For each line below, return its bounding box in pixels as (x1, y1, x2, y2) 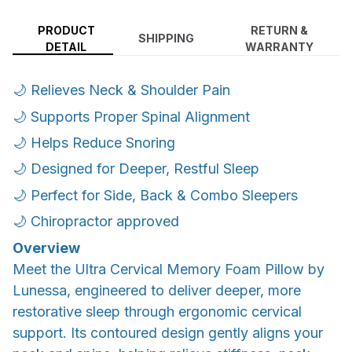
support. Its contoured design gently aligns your (13, 324, 323, 341)
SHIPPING (138, 31, 195, 46)
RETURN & (251, 23, 309, 37)
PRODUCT (37, 23, 95, 37)
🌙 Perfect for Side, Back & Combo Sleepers (13, 186, 298, 203)
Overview (13, 239, 80, 256)
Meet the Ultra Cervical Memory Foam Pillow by (13, 260, 324, 277)
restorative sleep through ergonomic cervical (13, 302, 302, 320)
